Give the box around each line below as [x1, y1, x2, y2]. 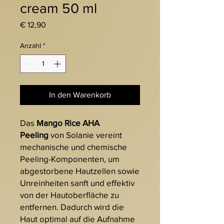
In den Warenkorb [49, 90, 111, 99]
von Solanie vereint [48, 130, 122, 140]
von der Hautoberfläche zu [20, 190, 119, 200]
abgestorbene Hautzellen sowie [20, 166, 139, 176]
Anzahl [20, 41, 41, 50]
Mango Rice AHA [36, 118, 99, 128]
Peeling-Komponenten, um [20, 154, 119, 164]
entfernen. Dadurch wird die [20, 202, 124, 212]
